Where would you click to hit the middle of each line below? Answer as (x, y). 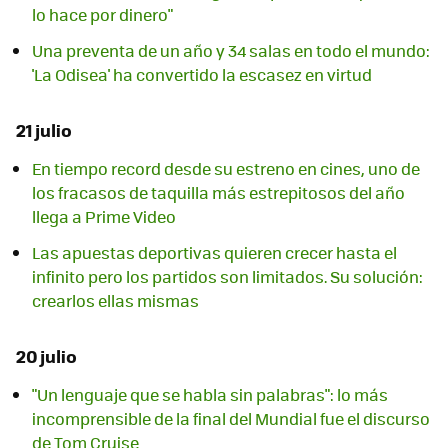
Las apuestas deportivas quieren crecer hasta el (214, 253)
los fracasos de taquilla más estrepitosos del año (218, 193)
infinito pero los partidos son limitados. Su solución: (227, 277)
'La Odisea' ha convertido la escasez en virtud (202, 75)
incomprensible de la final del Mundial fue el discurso (231, 419)
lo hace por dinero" (102, 15)
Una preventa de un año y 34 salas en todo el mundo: (231, 51)
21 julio (44, 129)
